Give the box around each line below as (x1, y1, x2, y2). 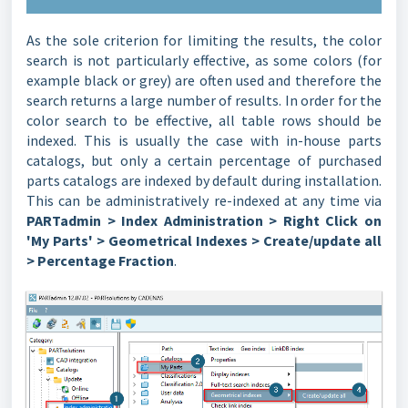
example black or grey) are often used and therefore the (26, 71, 382, 89)
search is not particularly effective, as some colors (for (26, 51, 382, 69)
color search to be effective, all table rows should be (26, 111, 382, 129)
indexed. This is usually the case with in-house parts (26, 131, 382, 149)
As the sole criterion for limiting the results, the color (26, 31, 382, 49)
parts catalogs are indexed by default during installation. (26, 171, 382, 189)
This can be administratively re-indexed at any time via (26, 191, 382, 209)
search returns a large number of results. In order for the (26, 91, 382, 109)
